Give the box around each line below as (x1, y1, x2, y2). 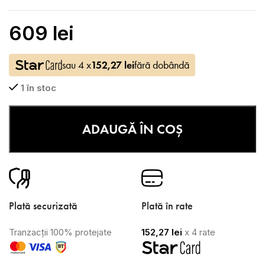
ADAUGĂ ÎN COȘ (82, 121, 183, 138)
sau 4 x (62, 59, 91, 72)
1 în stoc (20, 82, 56, 94)
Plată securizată (9, 199, 77, 213)
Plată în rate (141, 199, 193, 213)
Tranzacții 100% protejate (9, 227, 112, 238)
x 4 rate (182, 227, 215, 238)
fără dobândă (134, 59, 189, 72)
